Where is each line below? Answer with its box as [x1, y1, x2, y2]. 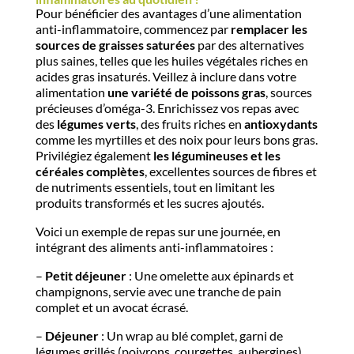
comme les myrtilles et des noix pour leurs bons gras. [35, 132, 318, 148]
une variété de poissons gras [107, 85, 265, 100]
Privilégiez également [35, 148, 153, 164]
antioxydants [243, 116, 318, 132]
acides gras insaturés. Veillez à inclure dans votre [35, 69, 296, 85]
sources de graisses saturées [35, 37, 195, 53]
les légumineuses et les [153, 148, 281, 164]
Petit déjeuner [44, 268, 126, 284]
